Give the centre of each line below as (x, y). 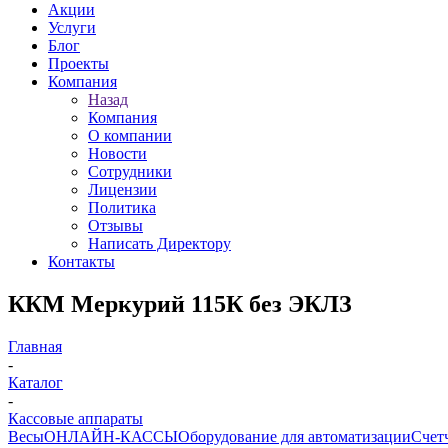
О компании (130, 135)
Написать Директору (159, 243)
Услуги (72, 27)
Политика (122, 207)
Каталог (35, 382)
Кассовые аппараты (75, 418)
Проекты (78, 63)
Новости (117, 153)
